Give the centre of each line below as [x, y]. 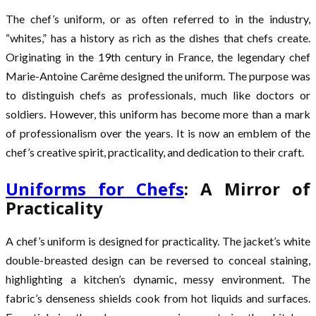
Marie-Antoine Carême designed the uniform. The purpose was [158, 76]
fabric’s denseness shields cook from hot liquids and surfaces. [158, 298]
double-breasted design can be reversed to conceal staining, [158, 260]
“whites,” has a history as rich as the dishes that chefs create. [158, 38]
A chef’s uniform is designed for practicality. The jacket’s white [158, 241]
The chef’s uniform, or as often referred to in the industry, [158, 19]
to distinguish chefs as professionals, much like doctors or [158, 95]
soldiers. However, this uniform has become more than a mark [158, 114]
